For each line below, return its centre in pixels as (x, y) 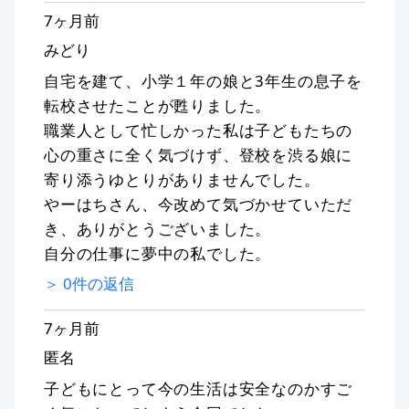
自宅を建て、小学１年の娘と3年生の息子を (203, 80)
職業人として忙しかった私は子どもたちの (199, 130)
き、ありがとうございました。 (158, 228)
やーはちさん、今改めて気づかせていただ (199, 204)
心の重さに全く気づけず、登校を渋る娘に (199, 154)
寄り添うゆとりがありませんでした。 (182, 179)
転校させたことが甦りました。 (158, 105)
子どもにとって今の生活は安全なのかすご (199, 388)
